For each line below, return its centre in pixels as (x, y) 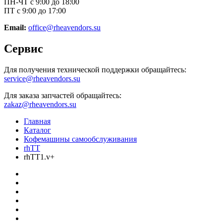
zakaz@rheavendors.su (40, 105)
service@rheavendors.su (42, 79)
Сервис (24, 49)
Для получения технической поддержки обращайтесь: (95, 70)
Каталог (37, 130)
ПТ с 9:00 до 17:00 (35, 11)
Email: (16, 28)
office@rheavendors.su (64, 28)
